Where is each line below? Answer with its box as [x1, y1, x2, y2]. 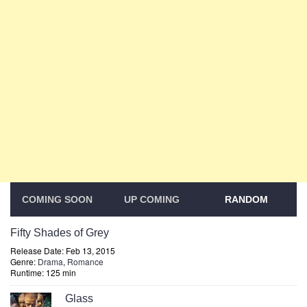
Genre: [10, 256, 38, 267]
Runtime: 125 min [10, 267, 76, 278]
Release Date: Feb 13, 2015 [10, 245, 115, 256]
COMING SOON [22, 194, 93, 205]
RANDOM [225, 194, 269, 205]
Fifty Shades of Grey [10, 227, 109, 238]
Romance [67, 256, 103, 267]
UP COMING [124, 194, 180, 205]
